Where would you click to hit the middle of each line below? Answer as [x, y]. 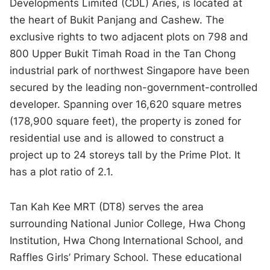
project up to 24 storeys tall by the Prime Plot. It [125, 155]
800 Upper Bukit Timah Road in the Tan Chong [123, 54]
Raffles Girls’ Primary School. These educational [126, 258]
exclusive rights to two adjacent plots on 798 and [129, 37]
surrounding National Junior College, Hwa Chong [128, 224]
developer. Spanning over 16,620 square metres [126, 105]
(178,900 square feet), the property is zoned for [126, 121]
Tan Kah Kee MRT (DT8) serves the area [107, 207]
